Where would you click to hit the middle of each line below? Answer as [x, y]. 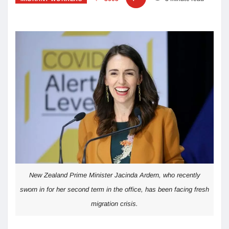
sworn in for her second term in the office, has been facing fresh [114, 189]
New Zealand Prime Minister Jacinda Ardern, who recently [114, 175]
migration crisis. [114, 203]
